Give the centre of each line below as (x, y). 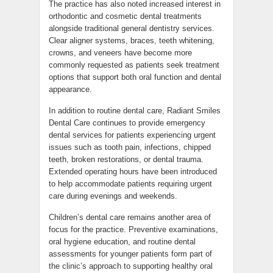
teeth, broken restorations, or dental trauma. (126, 160)
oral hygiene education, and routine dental (122, 242)
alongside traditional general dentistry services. (132, 29)
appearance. (70, 90)
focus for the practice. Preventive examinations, (133, 230)
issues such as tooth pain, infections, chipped (130, 147)
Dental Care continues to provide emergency (127, 123)
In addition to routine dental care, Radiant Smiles (135, 111)
